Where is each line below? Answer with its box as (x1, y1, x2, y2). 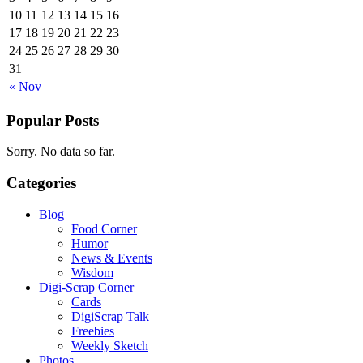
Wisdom (71, 265, 113, 280)
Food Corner (71, 221, 137, 236)
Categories (6, 174, 76, 192)
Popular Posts (6, 111, 99, 129)
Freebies (71, 323, 114, 338)
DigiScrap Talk (71, 309, 149, 323)
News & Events (71, 250, 152, 265)
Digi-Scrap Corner (39, 280, 134, 294)
